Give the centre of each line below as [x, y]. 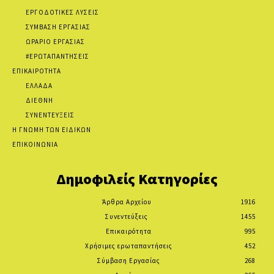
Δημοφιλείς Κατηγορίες [137, 179]
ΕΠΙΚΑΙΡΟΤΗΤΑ [37, 71]
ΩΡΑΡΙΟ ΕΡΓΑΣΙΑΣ [55, 41]
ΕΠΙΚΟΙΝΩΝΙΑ [35, 144]
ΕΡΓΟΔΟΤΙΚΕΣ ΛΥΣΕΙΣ [62, 12]
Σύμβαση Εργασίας [128, 260]
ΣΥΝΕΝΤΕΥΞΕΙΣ [50, 115]
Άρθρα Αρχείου [127, 202]
